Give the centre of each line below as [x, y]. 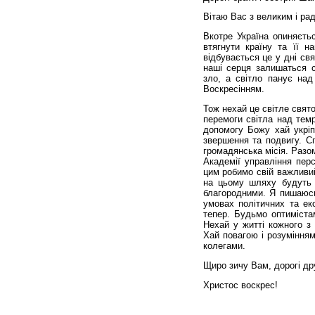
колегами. [224, 245]
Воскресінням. [233, 89]
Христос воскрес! [240, 285]
